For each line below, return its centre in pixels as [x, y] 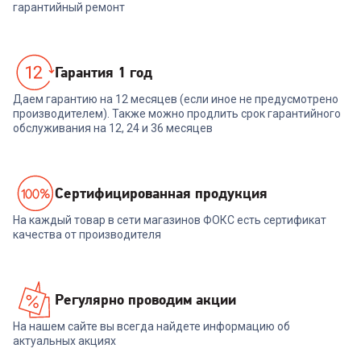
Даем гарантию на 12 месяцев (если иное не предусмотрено [176, 99]
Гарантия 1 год [104, 72]
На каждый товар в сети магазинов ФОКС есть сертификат [170, 220]
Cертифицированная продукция [161, 193]
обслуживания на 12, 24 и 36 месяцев [113, 128]
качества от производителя [87, 234]
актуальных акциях [64, 341]
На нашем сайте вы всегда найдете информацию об [151, 326]
